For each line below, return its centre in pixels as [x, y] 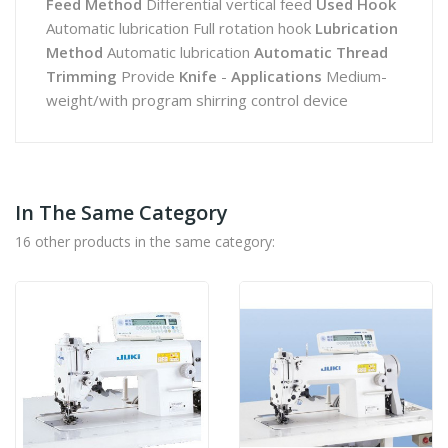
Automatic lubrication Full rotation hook [180, 28]
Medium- [354, 76]
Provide [148, 76]
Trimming [81, 76]
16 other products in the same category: [145, 241]
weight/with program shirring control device [197, 100]
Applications [276, 76]
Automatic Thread [321, 52]
